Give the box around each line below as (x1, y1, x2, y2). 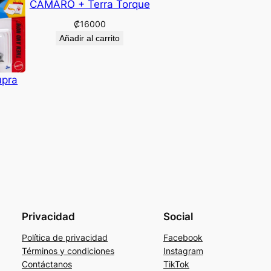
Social (163, 211, 193, 223)
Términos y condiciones (22, 246, 114, 256)
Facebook (163, 232, 203, 243)
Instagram (163, 246, 203, 256)
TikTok (163, 259, 189, 270)
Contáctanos (22, 259, 72, 270)
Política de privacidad (22, 232, 108, 243)
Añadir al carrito (59, 33, 120, 44)
